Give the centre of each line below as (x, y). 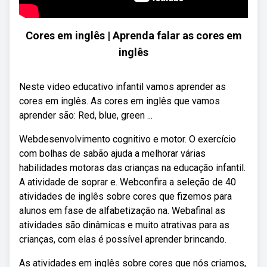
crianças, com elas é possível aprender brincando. (123, 239)
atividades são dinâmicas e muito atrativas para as (124, 225)
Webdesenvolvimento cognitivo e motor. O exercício (128, 139)
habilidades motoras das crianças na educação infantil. (132, 168)
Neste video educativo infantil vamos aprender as (122, 87)
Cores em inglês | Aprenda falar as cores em (133, 35)
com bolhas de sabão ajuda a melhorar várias (112, 153)
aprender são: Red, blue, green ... (86, 115)
